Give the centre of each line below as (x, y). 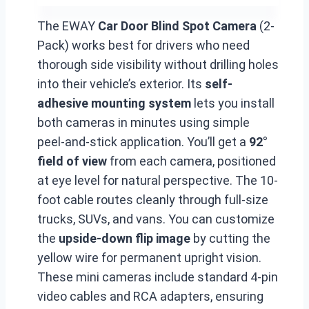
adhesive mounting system (114, 103)
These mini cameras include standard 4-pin (158, 277)
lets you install (233, 103)
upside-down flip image (124, 238)
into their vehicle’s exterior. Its (121, 83)
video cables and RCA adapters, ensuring (150, 296)
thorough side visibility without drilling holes (158, 64)
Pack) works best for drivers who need (143, 45)
